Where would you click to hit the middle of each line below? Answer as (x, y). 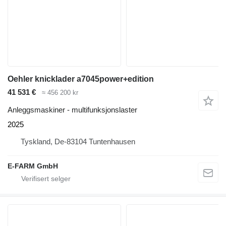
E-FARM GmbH (33, 166)
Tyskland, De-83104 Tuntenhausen (78, 141)
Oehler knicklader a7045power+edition (81, 79)
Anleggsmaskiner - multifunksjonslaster (72, 109)
